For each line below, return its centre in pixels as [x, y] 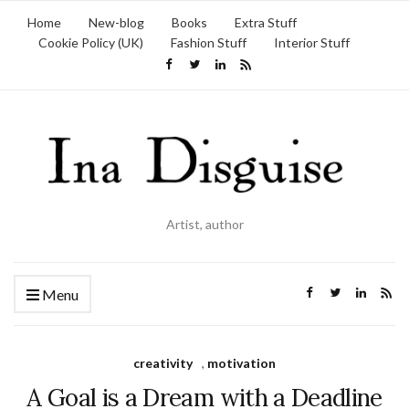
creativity [163, 362]
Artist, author [204, 224]
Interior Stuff [312, 42]
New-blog [116, 22]
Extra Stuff [266, 22]
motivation [241, 362]
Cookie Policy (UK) [91, 42]
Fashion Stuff [209, 42]
